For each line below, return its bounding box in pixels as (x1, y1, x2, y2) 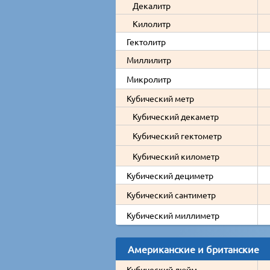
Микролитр (127, 73, 171, 84)
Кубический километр (133, 150, 219, 162)
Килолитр (133, 17, 171, 29)
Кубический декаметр (133, 110, 219, 122)
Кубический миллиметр (127, 209, 219, 221)
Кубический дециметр (127, 169, 213, 181)
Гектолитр (127, 36, 166, 47)
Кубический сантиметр (127, 189, 216, 200)
